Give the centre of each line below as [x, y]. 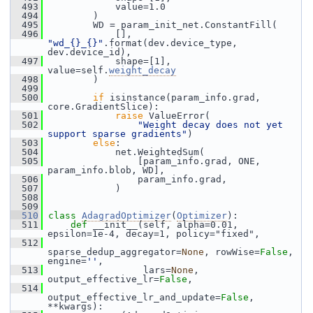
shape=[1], [107, 61]
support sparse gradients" [117, 134]
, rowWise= [232, 252]
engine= [67, 261]
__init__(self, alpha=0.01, [166, 225]
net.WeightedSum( [124, 152]
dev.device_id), [89, 52]
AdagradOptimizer [126, 216]
